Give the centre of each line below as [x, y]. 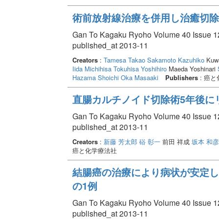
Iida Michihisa [92, 68]
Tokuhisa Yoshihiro [140, 68]
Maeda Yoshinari [192, 68]
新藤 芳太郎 [120, 141]
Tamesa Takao [124, 60]
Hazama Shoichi [95, 77]
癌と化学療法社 [94, 150]
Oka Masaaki [139, 77]
